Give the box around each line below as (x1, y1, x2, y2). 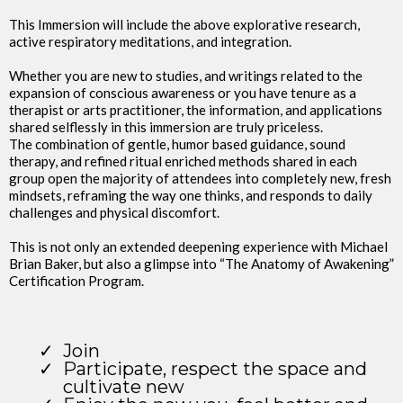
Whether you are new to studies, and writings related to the (9, 67, 363, 84)
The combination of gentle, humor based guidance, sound (9, 135, 345, 152)
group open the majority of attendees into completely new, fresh (9, 169, 391, 186)
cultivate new (63, 375, 184, 398)
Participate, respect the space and (63, 357, 367, 380)
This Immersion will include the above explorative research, (9, 15, 360, 32)
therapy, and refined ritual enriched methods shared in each (9, 152, 357, 169)
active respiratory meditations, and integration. (9, 32, 291, 49)
